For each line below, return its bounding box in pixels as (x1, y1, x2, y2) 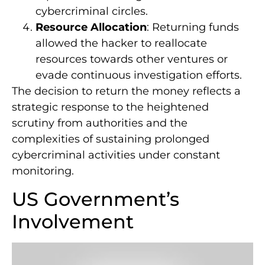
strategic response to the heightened (12, 101, 209, 114)
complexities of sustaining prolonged (12, 132, 209, 146)
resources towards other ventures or (35, 53, 228, 66)
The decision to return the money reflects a (12, 85, 241, 98)
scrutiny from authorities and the (12, 117, 188, 130)
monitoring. (12, 164, 74, 178)
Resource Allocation (35, 21, 147, 34)
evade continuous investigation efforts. (35, 69, 242, 82)
